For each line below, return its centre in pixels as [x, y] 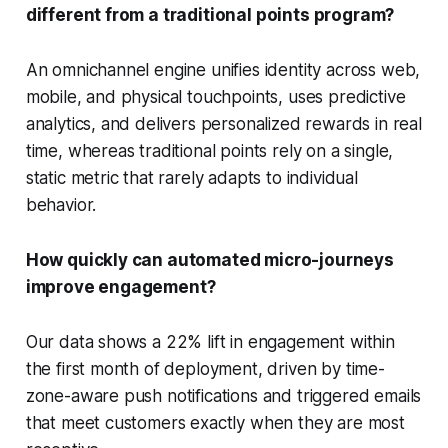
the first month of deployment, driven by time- [205, 368]
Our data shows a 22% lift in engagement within [210, 341]
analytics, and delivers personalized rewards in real [223, 123]
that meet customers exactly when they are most [215, 422]
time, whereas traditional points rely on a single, [209, 150]
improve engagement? [120, 286]
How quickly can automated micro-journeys [209, 259]
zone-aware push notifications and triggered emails [223, 395]
